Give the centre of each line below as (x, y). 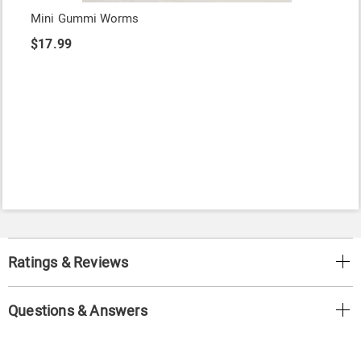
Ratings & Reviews (68, 263)
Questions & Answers (78, 311)
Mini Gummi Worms (85, 19)
